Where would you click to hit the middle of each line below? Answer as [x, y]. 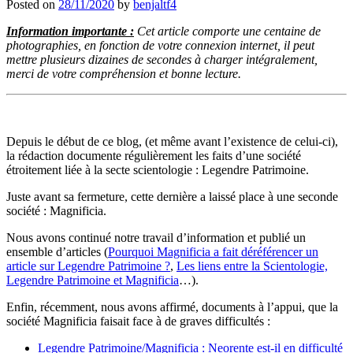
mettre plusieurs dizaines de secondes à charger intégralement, [162, 59]
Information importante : [70, 31]
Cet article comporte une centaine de [227, 31]
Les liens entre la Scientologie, [252, 266]
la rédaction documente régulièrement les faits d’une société [154, 155]
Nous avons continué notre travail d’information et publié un [156, 237]
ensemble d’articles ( [57, 251]
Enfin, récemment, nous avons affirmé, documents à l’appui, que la [172, 307]
